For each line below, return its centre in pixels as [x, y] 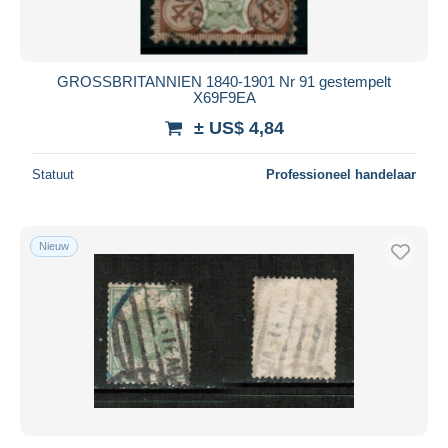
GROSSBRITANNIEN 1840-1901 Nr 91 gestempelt [224, 81]
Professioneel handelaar [341, 174]
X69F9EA [224, 97]
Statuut [53, 174]
